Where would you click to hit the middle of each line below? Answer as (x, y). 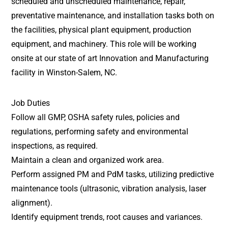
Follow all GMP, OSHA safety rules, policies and (96, 117)
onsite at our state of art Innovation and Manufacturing (110, 58)
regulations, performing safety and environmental (100, 132)
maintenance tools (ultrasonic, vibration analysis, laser (109, 189)
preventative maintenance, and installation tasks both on (113, 16)
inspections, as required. (55, 146)
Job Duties (31, 103)
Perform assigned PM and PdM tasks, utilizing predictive (113, 174)
